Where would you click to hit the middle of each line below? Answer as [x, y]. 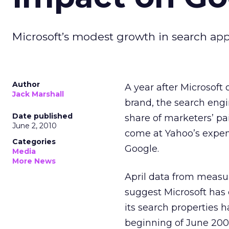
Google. [142, 149]
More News [34, 161]
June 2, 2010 [35, 126]
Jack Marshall [38, 94]
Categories [34, 142]
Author [26, 84]
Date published [42, 116]
